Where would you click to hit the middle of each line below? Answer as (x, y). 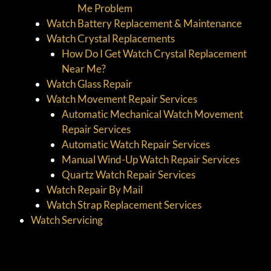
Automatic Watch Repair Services (136, 144)
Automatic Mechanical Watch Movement (152, 114)
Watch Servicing (67, 220)
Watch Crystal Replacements (110, 38)
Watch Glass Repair (89, 83)
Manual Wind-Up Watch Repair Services (151, 159)
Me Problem (105, 8)
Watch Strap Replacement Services (124, 204)
